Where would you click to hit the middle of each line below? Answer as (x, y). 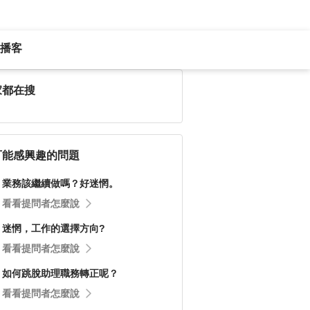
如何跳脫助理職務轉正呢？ (60, 273)
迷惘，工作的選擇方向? (54, 228)
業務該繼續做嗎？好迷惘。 (60, 183)
